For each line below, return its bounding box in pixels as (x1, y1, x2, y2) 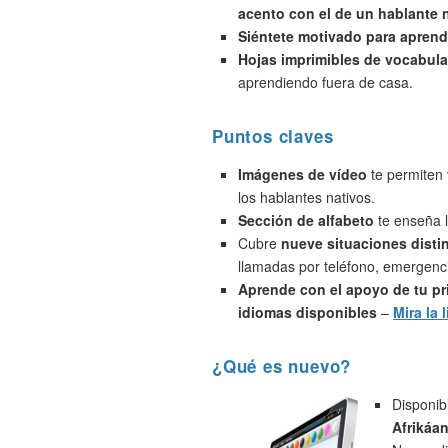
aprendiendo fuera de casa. (238, 72, 413, 92)
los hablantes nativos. (238, 187, 375, 207)
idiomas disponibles (238, 302, 377, 322)
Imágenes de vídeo (238, 164, 367, 184)
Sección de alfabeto (238, 210, 374, 230)
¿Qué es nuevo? (212, 354, 352, 378)
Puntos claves (212, 124, 334, 148)
